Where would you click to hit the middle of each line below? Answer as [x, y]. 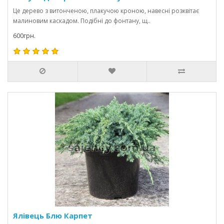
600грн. [24, 36]
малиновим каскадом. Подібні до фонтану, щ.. [82, 21]
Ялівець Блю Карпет [53, 215]
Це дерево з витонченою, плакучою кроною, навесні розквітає [106, 11]
